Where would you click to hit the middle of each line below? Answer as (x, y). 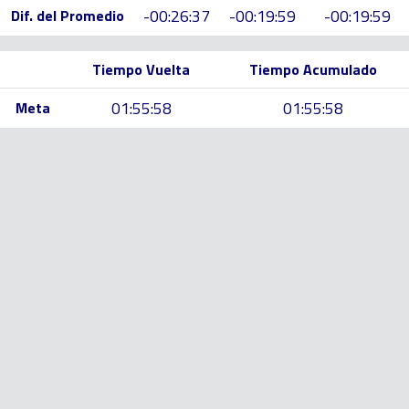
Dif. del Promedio (67, 16)
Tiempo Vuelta (141, 69)
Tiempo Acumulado (313, 69)
